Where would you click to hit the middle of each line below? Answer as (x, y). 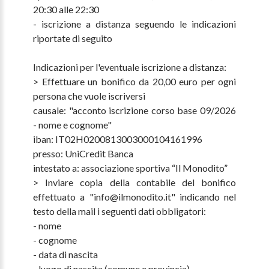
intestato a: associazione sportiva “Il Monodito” (130, 168)
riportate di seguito (73, 38)
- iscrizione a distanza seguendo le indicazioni (134, 24)
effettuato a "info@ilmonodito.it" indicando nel (134, 197)
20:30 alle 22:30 (66, 10)
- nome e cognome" (72, 125)
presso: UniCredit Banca (84, 154)
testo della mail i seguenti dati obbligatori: (119, 211)
